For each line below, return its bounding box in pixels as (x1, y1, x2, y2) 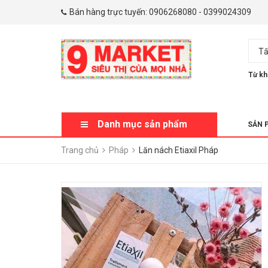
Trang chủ (61, 145, 99, 155)
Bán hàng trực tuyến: (69, 7, 149, 17)
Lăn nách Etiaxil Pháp (139, 145, 218, 155)
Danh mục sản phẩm (98, 118, 187, 130)
